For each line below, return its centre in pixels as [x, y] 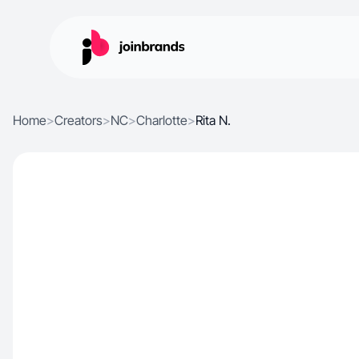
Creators [79, 120]
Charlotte [162, 120]
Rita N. [213, 120]
